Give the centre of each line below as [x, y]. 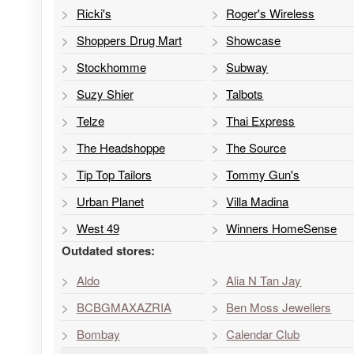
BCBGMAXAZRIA [124, 307]
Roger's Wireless [271, 13]
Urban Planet [110, 201]
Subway [247, 66]
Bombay [98, 333]
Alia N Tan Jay [264, 280]
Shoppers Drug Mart [129, 40]
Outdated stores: [108, 250]
